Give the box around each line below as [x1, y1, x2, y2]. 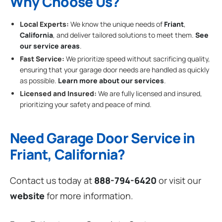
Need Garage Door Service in [10, 128, 195, 148]
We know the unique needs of [69, 19, 164, 29]
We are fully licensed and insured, [97, 89, 202, 99]
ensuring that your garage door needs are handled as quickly [20, 65, 209, 75]
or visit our [157, 174, 201, 187]
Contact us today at [10, 174, 94, 187]
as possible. [20, 76, 58, 86]
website [10, 190, 45, 202]
